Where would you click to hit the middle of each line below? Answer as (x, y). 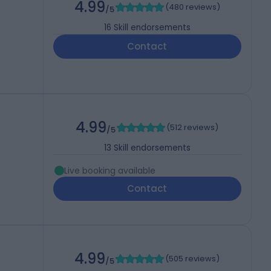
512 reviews (193, 128)
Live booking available (109, 171)
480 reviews (192, 7)
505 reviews (193, 259)
